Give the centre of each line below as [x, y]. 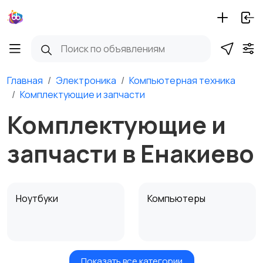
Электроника [86, 80]
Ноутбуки [38, 198]
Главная [25, 80]
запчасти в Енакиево [131, 153]
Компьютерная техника [182, 80]
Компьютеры [177, 198]
